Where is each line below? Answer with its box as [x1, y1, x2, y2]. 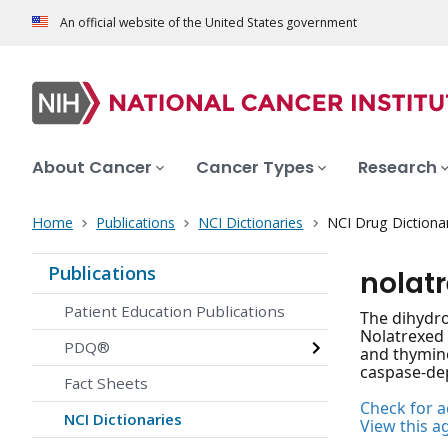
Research [358, 156, 437, 180]
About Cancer [32, 156, 152, 180]
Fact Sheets [64, 373, 148, 394]
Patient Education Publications [64, 301, 285, 322]
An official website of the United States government [60, 14, 357, 32]
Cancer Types [196, 156, 314, 180]
